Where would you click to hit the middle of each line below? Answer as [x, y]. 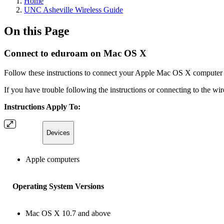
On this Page [37, 31]
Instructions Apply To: [42, 106]
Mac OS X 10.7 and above [68, 213]
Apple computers [52, 159]
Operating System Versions [58, 186]
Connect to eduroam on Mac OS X [75, 53]
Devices [58, 132]
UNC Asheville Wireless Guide [73, 10]
